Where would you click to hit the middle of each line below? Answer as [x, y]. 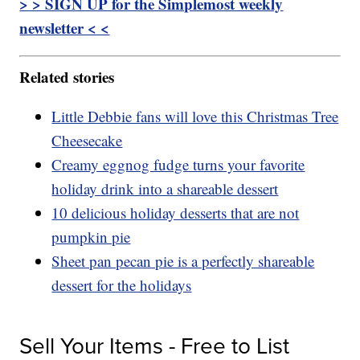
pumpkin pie [91, 236]
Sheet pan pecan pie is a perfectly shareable [183, 260]
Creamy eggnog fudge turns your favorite [178, 164]
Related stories [67, 76]
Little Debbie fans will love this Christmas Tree [195, 116]
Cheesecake [87, 140]
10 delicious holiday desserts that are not [176, 212]
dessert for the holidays [122, 284]
